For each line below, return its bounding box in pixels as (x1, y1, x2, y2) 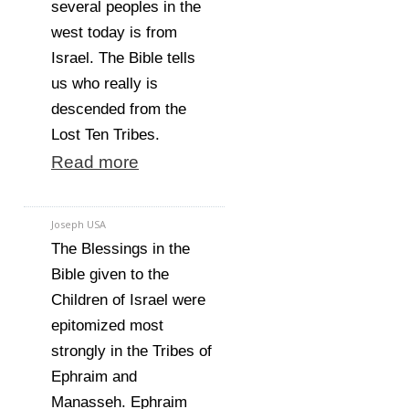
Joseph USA (51, 217, 106, 231)
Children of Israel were (51, 291, 205, 309)
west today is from (51, 24, 177, 41)
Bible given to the (51, 266, 169, 283)
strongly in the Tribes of (51, 342, 212, 360)
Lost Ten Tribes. (51, 126, 160, 143)
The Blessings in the (51, 240, 190, 257)
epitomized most (51, 317, 163, 334)
